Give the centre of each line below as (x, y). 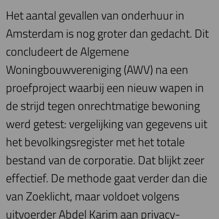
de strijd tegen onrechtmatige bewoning (103, 106)
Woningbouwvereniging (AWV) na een (97, 70)
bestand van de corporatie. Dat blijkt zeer (105, 160)
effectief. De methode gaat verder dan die (107, 178)
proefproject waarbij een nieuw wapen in (105, 88)
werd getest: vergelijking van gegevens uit (107, 124)
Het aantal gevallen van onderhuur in (95, 15)
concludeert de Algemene (67, 52)
